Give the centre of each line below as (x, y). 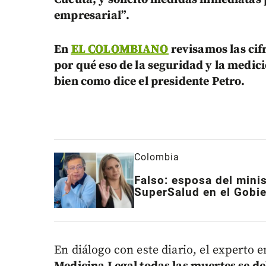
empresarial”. (92, 16)
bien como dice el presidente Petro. (150, 82)
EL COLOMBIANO (120, 50)
